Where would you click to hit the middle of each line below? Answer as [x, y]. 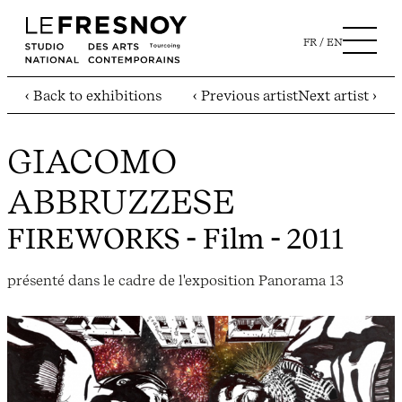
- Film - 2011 [262, 239]
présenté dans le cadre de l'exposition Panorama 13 [175, 280]
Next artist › [337, 96]
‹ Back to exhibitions [93, 96]
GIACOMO [92, 162]
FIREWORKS [93, 239]
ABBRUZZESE [121, 202]
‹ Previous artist [245, 96]
